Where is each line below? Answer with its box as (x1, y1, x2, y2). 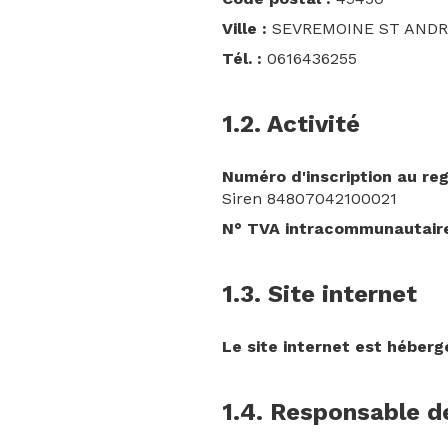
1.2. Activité (222, 110, 360, 138)
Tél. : (222, 49, 262, 68)
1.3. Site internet (222, 280, 417, 308)
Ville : (222, 19, 267, 38)
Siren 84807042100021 (222, 189, 397, 208)
